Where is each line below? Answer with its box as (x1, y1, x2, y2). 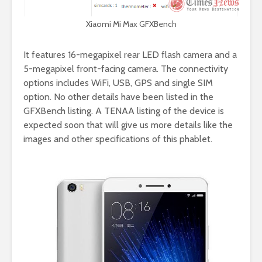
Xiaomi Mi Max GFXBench (85, 18, 177, 29)
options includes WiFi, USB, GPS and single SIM (23, 77, 213, 88)
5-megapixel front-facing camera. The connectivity (23, 63, 228, 74)
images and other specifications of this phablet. (23, 133, 212, 144)
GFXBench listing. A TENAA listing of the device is (23, 105, 224, 116)
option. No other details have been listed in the (23, 91, 213, 102)
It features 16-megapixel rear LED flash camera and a (23, 49, 237, 60)
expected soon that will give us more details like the (23, 119, 233, 130)
